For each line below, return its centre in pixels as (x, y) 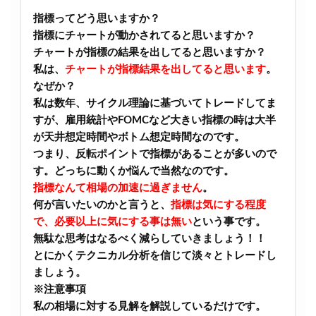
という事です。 (229, 222)
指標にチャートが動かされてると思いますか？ (144, 36)
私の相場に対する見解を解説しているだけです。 (149, 306)
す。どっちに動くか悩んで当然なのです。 (133, 171)
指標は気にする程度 (218, 205)
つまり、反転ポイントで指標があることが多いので (154, 154)
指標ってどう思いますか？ (96, 19)
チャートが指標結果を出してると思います (165, 69)
